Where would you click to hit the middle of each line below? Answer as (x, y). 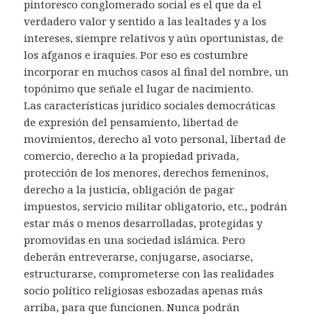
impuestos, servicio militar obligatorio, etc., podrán (156, 206)
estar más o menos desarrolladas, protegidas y (143, 223)
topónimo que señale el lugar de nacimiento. (139, 89)
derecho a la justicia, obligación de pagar (129, 190)
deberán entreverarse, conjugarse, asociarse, (139, 257)
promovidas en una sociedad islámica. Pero (135, 240)
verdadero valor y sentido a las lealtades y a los (145, 21)
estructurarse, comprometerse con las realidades (149, 274)
